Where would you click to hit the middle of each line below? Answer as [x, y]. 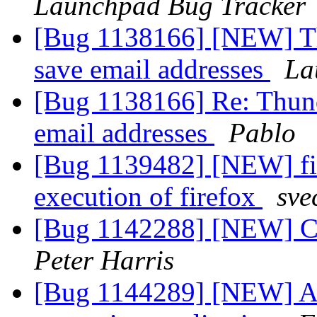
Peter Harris [104, 260]
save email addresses [152, 69]
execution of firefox [148, 197]
